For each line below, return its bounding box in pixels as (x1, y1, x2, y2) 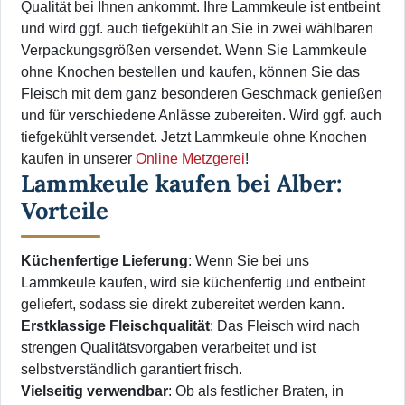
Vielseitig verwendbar (21, 383, 168, 400)
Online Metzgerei (136, 151, 245, 167)
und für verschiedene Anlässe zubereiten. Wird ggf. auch (21, 108, 381, 124)
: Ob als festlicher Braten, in (168, 383, 344, 400)
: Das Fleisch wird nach (210, 318, 360, 334)
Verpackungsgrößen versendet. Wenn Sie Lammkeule (21, 42, 367, 59)
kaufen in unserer (21, 151, 136, 167)
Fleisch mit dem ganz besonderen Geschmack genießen (21, 86, 382, 102)
